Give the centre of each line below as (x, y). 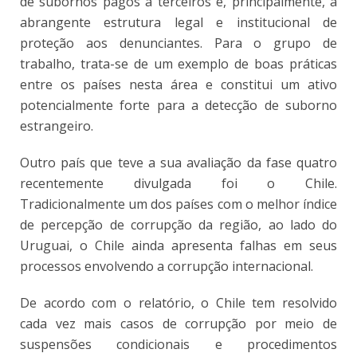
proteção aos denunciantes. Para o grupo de (178, 43)
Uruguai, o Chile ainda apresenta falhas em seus (178, 245)
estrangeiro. (57, 126)
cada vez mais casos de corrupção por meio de (178, 323)
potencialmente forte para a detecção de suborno (178, 105)
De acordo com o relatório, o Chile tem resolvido (178, 302)
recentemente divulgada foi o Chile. (178, 183)
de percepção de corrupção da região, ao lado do (178, 224)
